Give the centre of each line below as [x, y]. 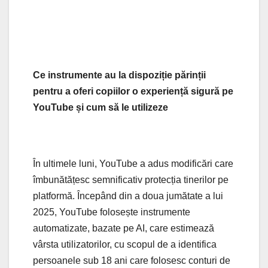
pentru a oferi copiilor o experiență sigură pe [133, 91]
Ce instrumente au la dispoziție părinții [119, 75]
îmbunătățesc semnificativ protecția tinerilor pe [131, 179]
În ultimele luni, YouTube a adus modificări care [133, 163]
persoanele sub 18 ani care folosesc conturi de [132, 260]
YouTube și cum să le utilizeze [100, 107]
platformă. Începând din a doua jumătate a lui [128, 196]
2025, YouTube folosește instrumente [112, 212]
